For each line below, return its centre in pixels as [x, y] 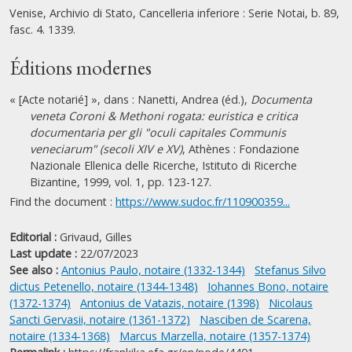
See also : [34, 270]
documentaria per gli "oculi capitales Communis [158, 132]
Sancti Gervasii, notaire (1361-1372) [100, 319]
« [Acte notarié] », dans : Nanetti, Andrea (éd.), [130, 99]
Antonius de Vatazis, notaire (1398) [170, 303]
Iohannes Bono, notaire [268, 286]
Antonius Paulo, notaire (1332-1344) [153, 270]
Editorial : [33, 237]
